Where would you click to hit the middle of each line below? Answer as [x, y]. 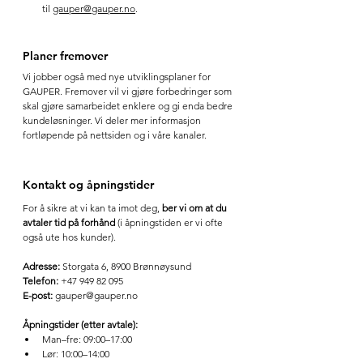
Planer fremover [65, 56]
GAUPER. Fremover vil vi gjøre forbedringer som [128, 91]
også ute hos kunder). [69, 237]
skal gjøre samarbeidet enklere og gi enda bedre [129, 105]
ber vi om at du [196, 207]
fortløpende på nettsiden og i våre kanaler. [115, 135]
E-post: [38, 295]
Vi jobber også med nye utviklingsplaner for [118, 76]
